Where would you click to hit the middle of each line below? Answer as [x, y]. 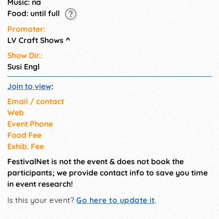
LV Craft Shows [35, 40]
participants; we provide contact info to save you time [108, 172]
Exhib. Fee [26, 146]
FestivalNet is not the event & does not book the [96, 161]
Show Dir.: [25, 55]
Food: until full [34, 13]
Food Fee [24, 135]
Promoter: [26, 29]
